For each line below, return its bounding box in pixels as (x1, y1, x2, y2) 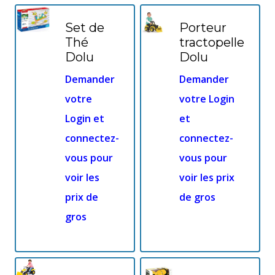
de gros (179, 190, 215, 204)
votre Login (179, 92, 234, 106)
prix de (65, 190, 98, 204)
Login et (65, 112, 104, 126)
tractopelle (179, 35, 244, 50)
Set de (65, 20, 104, 36)
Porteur (179, 20, 227, 36)
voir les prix (179, 171, 234, 185)
